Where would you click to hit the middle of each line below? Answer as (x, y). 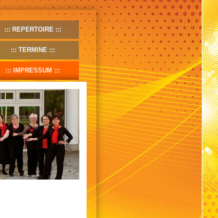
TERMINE (33, 50)
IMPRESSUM (33, 70)
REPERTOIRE (33, 29)
